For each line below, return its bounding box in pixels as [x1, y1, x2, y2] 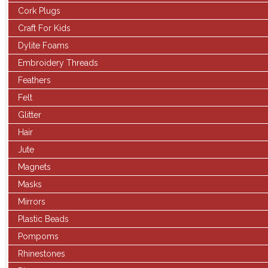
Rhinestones [18, 249, 65, 258]
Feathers [18, 75, 51, 85]
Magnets [18, 162, 51, 172]
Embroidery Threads [18, 58, 98, 68]
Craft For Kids [18, 23, 71, 33]
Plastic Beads [18, 214, 69, 224]
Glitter [18, 110, 41, 120]
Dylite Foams [18, 41, 69, 50]
